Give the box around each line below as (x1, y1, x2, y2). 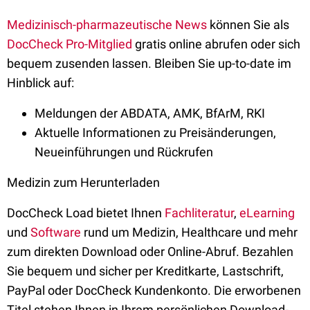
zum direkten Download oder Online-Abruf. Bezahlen (7, 244, 293, 259)
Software (30, 225, 81, 239)
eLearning (239, 206, 295, 220)
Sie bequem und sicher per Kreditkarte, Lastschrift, (7, 264, 284, 278)
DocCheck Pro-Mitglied (7, 37, 132, 51)
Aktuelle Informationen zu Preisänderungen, (35, 125, 276, 140)
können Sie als (207, 17, 289, 32)
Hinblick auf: (7, 75, 74, 90)
